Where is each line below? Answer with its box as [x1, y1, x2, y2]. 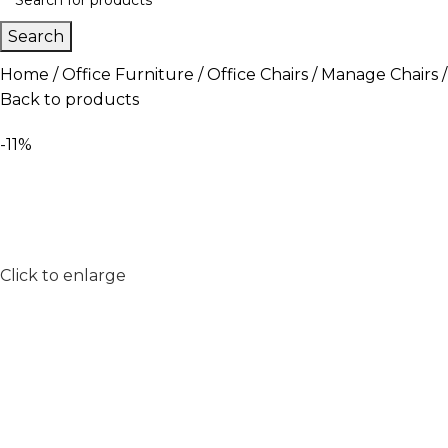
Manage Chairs [321, 65, 438, 84]
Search [8, 27, 64, 46]
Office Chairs [207, 65, 308, 84]
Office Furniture [62, 65, 194, 84]
